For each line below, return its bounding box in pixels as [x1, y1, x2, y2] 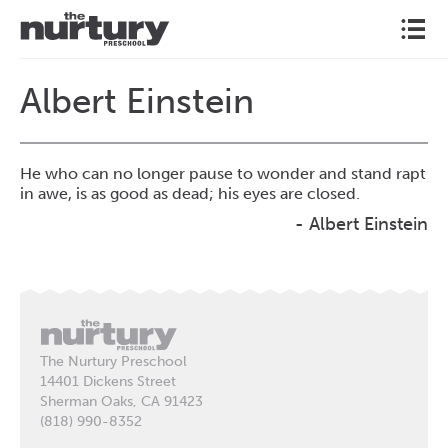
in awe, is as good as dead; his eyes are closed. [20, 184, 360, 203]
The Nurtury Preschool [40, 352, 187, 370]
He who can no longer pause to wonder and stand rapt [20, 164, 426, 183]
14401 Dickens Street [40, 372, 176, 390]
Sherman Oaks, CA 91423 [40, 392, 203, 410]
